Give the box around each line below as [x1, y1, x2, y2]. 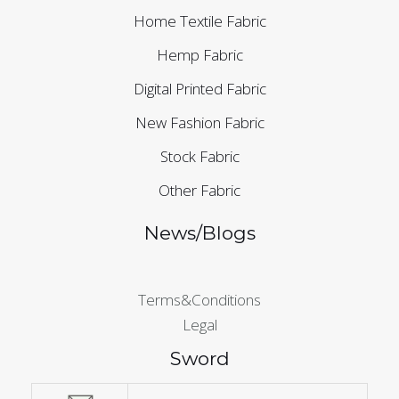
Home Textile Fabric [133, 11, 266, 32]
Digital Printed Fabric [133, 78, 266, 100]
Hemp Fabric [156, 45, 243, 66]
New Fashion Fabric [134, 112, 265, 134]
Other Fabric [159, 180, 240, 201]
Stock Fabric [159, 146, 240, 167]
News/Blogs [143, 222, 256, 245]
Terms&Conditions [138, 289, 261, 310]
